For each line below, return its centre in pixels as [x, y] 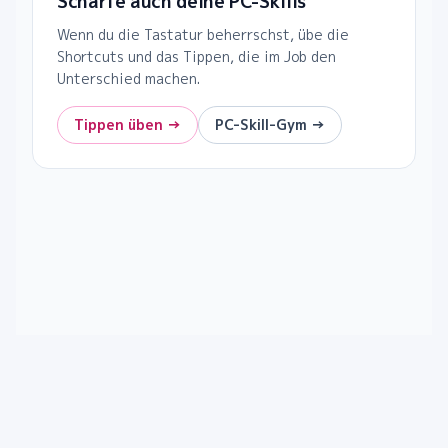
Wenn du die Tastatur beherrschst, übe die [203, 35]
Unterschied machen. [128, 79]
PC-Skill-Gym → [270, 125]
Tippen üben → [127, 125]
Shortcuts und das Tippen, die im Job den [196, 57]
